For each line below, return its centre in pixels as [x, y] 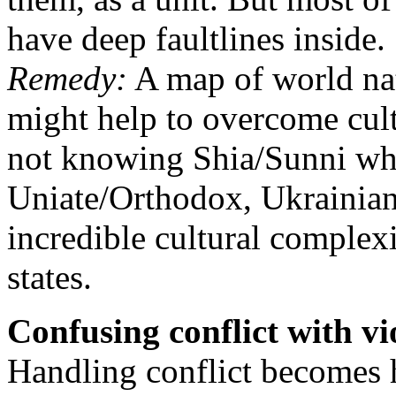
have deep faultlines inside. [196, 38]
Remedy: [67, 78]
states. [49, 277]
